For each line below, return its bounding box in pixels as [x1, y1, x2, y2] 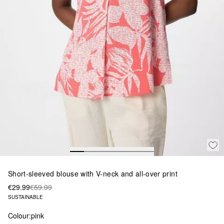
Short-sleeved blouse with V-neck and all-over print [8, 168, 177, 178]
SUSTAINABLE [8, 193, 43, 200]
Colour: [8, 210, 31, 220]
